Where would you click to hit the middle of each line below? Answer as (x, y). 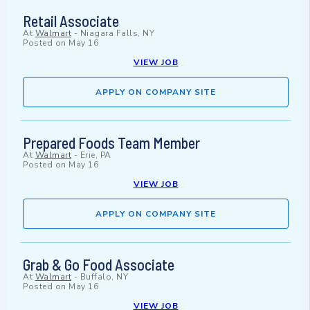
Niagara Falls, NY (117, 34)
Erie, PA (95, 155)
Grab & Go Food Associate (99, 265)
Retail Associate (71, 21)
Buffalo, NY (104, 277)
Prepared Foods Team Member (111, 143)
